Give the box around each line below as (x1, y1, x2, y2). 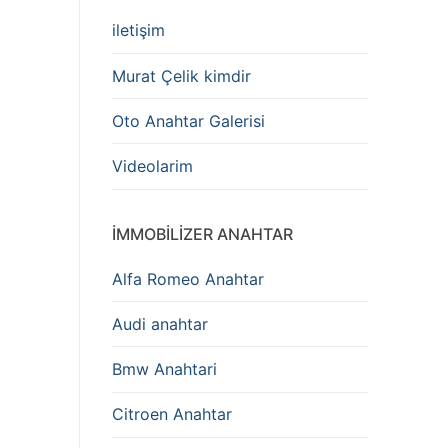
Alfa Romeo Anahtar (112, 268, 264, 289)
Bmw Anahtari (112, 359, 217, 379)
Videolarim (112, 156, 193, 177)
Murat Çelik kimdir (112, 65, 251, 86)
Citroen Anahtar (112, 404, 232, 425)
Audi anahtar (112, 313, 208, 334)
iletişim (112, 20, 165, 41)
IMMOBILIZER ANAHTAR (112, 223, 293, 244)
